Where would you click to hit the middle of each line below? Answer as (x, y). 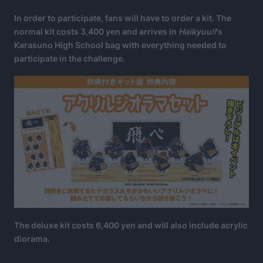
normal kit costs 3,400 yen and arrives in (96, 31)
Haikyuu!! (197, 31)
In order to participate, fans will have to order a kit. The (123, 18)
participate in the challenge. (70, 58)
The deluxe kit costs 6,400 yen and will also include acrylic (131, 225)
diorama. (32, 239)
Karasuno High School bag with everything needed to (120, 45)
